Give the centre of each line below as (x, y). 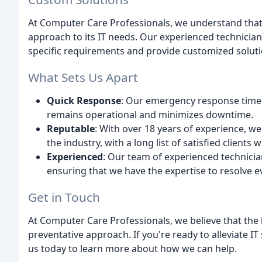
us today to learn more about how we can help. (132, 248)
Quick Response (84, 101)
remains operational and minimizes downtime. (150, 115)
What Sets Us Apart (83, 77)
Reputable (71, 129)
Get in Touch (64, 197)
